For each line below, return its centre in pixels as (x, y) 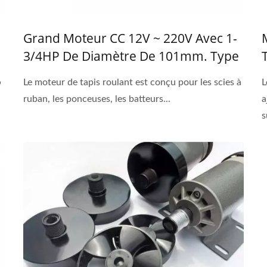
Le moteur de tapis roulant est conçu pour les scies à (132, 83)
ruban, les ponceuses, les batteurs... (97, 99)
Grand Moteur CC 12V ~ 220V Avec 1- (130, 38)
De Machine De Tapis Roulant (108, 74)
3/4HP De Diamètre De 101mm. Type (131, 56)
